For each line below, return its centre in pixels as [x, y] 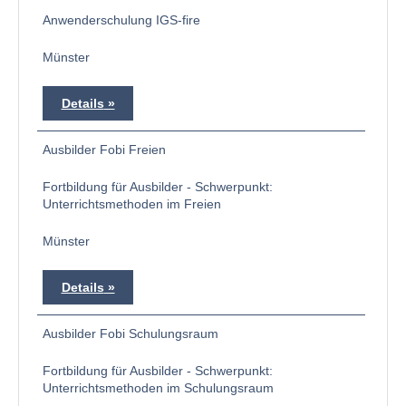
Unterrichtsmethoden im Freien [132, 204]
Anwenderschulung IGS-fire [121, 20]
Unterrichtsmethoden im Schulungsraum [158, 388]
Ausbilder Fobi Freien [104, 150]
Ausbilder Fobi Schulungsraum [130, 333]
